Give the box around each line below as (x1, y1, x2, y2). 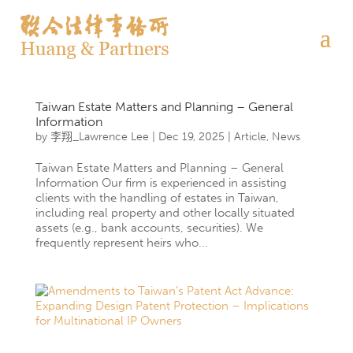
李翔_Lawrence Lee (50, 130, 149, 143)
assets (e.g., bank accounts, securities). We (35, 221, 263, 235)
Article (233, 130, 266, 143)
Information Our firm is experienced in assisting (35, 176, 287, 190)
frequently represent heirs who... (35, 236, 208, 250)
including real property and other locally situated (35, 206, 295, 220)
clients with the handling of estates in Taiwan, (35, 191, 279, 205)
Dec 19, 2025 (158, 130, 225, 143)
